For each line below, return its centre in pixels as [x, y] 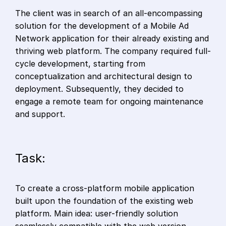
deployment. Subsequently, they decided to [99, 89]
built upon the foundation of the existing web [104, 201]
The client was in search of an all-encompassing [109, 13]
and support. [40, 114]
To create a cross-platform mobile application [105, 188]
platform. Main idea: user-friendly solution [97, 214]
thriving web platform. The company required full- [113, 51]
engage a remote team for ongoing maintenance [109, 102]
